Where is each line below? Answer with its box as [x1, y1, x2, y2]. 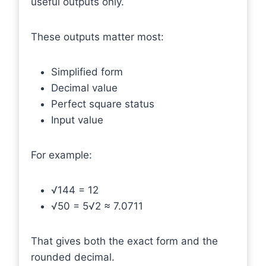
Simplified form [51, 66, 123, 78]
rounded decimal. [31, 251, 115, 263]
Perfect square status [51, 98, 154, 110]
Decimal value [51, 82, 118, 94]
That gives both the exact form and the [31, 235, 218, 247]
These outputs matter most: [31, 31, 164, 43]
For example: [31, 149, 92, 161]
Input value [51, 114, 103, 126]
